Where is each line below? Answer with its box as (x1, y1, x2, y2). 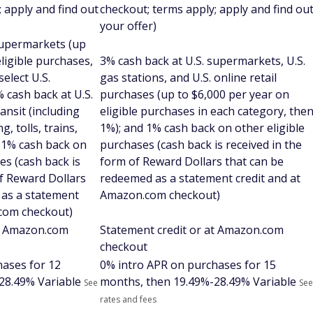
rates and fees (100, 293, 156, 305)
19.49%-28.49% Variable (173, 273, 296, 289)
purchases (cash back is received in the (100, 136, 302, 152)
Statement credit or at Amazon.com (100, 221, 284, 238)
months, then (100, 273, 173, 289)
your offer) (100, 17, 156, 34)
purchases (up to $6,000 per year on (100, 86, 289, 102)
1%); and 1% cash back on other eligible (100, 119, 305, 136)
